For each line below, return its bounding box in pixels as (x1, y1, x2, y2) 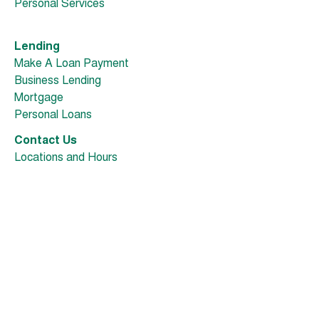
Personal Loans (14, 110, 92, 122)
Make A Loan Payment (14, 58, 129, 70)
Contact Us (14, 135, 77, 147)
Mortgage (14, 93, 63, 105)
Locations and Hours (14, 152, 117, 164)
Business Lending (14, 75, 101, 88)
